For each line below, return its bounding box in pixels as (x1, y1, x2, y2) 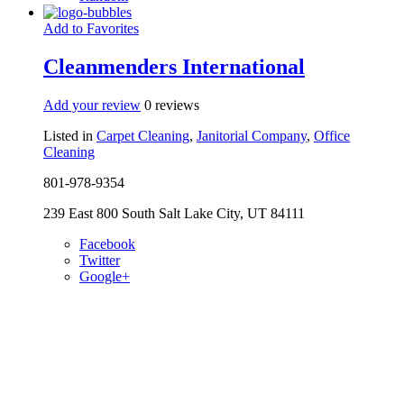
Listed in (43, 127, 96, 143)
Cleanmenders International (43, 54, 305, 78)
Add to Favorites (43, 20, 139, 36)
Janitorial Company (197, 127, 307, 143)
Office (314, 127, 350, 143)
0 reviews (141, 96, 199, 113)
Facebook (79, 235, 135, 252)
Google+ (79, 268, 130, 284)
